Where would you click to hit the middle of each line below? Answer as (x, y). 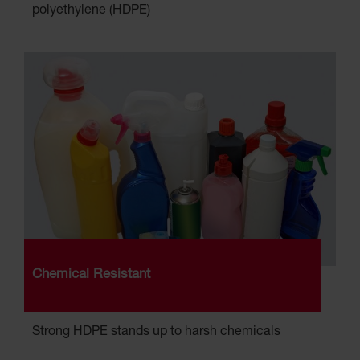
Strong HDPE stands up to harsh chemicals (156, 333)
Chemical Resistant (91, 276)
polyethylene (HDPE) (91, 12)
